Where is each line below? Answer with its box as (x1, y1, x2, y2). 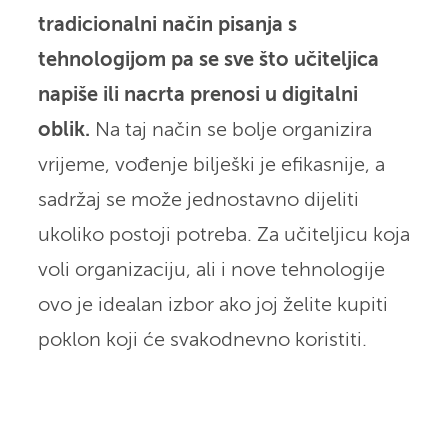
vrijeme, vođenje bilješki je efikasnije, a (37, 155, 385, 175)
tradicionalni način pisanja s (37, 15, 297, 35)
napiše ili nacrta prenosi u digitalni (37, 85, 358, 105)
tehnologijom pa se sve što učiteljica (37, 50, 379, 70)
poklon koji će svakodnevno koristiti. (37, 330, 367, 350)
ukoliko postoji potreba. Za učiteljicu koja (37, 225, 410, 245)
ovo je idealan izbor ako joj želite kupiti (37, 295, 388, 315)
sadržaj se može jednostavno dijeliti (37, 190, 359, 210)
